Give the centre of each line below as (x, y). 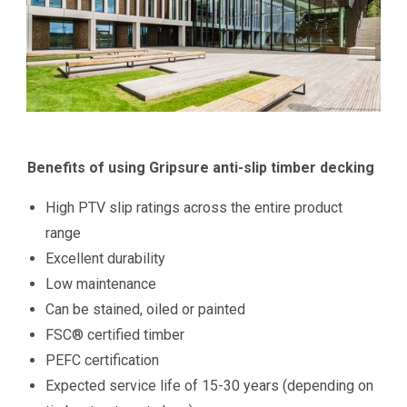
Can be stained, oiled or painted (146, 309)
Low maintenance (101, 283)
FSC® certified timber (115, 334)
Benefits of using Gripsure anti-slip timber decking (201, 167)
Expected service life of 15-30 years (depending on (210, 385)
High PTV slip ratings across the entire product (194, 207)
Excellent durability (106, 258)
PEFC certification (103, 360)
